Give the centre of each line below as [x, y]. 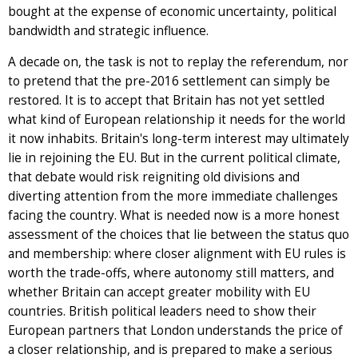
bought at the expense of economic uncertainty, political [172, 11]
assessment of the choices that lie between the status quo [179, 234]
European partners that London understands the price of [175, 330]
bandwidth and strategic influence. [110, 30]
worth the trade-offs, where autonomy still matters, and [171, 272]
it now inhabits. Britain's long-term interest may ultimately [179, 138]
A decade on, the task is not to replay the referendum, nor [178, 62]
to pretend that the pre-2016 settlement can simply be [169, 81]
